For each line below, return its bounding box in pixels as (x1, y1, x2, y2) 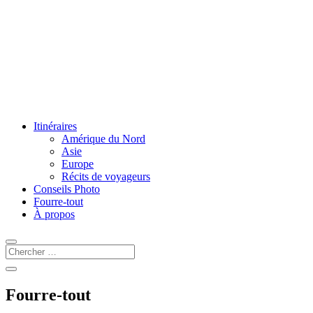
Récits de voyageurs (61, 170, 150, 182)
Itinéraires (34, 120, 77, 132)
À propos (34, 208, 75, 220)
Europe (61, 158, 94, 170)
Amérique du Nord (61, 133, 145, 145)
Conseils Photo (34, 183, 100, 195)
